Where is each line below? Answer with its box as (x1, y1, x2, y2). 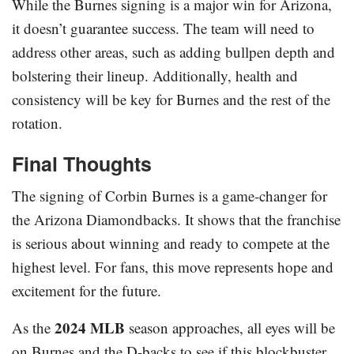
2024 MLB (55, 317, 125, 339)
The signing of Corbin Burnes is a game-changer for (12, 186, 327, 206)
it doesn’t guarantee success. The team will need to (12, 18, 314, 39)
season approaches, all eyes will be (125, 318, 335, 338)
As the (12, 318, 55, 338)
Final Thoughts (12, 149, 152, 179)
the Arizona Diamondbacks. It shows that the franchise (12, 209, 341, 230)
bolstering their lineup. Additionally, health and (12, 66, 298, 86)
